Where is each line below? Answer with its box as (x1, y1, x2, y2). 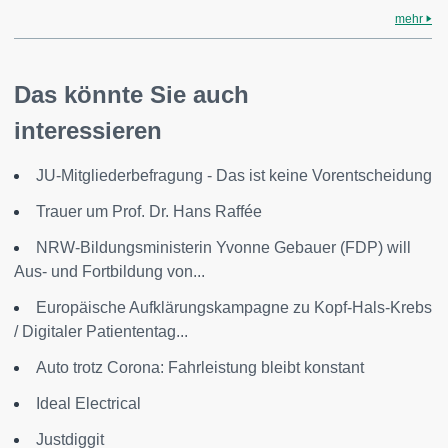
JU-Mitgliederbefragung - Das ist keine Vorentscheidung (36, 167, 432, 184)
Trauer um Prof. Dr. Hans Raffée (36, 203, 262, 220)
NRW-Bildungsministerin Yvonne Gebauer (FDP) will (36, 239, 411, 256)
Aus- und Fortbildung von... (14, 263, 205, 280)
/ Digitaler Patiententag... (14, 323, 188, 340)
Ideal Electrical (36, 395, 141, 412)
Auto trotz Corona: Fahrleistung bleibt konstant (36, 359, 364, 376)
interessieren (14, 117, 162, 144)
